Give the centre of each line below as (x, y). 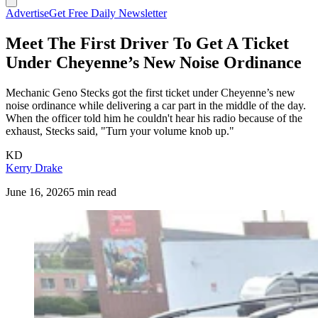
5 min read (93, 192)
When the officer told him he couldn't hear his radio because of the (154, 118)
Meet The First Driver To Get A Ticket (147, 43)
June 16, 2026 (37, 192)
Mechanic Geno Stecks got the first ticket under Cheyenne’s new (150, 92)
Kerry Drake (34, 168)
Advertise (27, 13)
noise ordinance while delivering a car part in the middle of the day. (156, 105)
